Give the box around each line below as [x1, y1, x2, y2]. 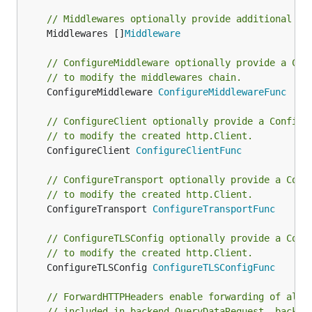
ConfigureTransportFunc [153, 203, 275, 214]
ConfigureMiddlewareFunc [158, 86, 286, 97]
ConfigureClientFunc [136, 145, 242, 156]
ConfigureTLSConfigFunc [153, 262, 275, 273]
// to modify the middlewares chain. [47, 72, 242, 83]
